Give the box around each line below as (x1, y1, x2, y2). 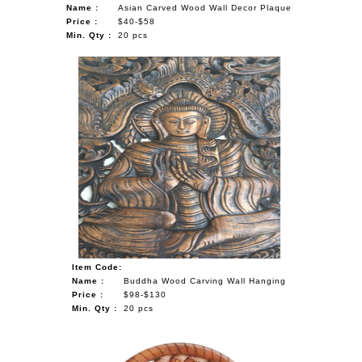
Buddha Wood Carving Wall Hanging (124, 276, 287, 285)
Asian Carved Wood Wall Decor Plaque (118, 2, 293, 12)
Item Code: (72, 262, 123, 271)
